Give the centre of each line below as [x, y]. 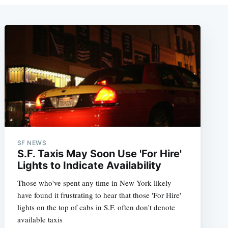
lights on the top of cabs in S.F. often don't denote [96, 207]
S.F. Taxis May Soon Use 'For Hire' [99, 154]
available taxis [40, 220]
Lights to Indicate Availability [89, 166]
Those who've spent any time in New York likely [94, 183]
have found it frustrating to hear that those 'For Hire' [99, 195]
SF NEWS [32, 143]
